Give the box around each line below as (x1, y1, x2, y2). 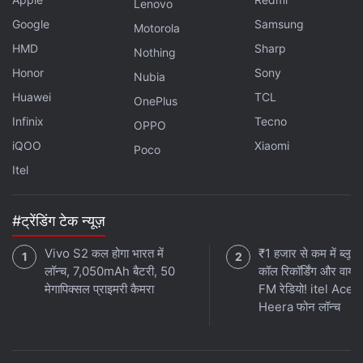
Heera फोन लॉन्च (258, 299, 340, 314)
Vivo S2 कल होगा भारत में (45, 246, 164, 261)
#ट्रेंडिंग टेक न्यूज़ (12, 212, 105, 229)
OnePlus (133, 94, 177, 108)
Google (12, 17, 49, 31)
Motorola (133, 21, 180, 35)
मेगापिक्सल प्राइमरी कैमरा (45, 281, 154, 297)
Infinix (12, 114, 44, 128)
